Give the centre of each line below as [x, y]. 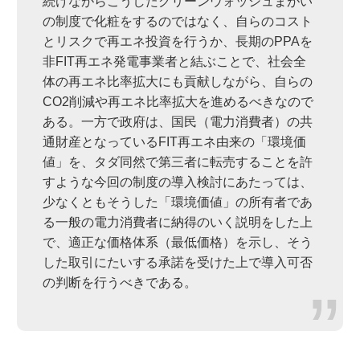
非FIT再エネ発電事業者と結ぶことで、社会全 [174, 62]
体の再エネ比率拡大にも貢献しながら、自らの [177, 82]
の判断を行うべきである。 [119, 283]
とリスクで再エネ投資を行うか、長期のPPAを [177, 42]
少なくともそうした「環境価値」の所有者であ [177, 202]
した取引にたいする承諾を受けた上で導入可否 [177, 263]
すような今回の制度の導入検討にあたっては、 [177, 182]
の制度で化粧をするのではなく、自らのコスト [177, 22]
